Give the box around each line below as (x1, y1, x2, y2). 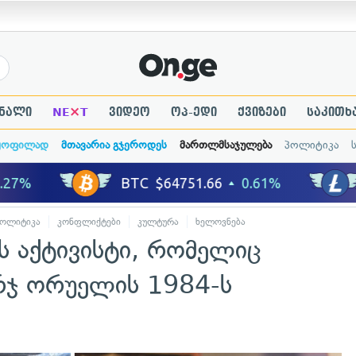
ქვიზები (237, 106, 286, 118)
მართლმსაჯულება (179, 138, 272, 152)
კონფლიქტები (57, 216, 121, 227)
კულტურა (137, 216, 179, 227)
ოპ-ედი (170, 106, 217, 118)
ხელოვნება (195, 216, 246, 227)
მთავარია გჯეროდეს (60, 138, 167, 152)
